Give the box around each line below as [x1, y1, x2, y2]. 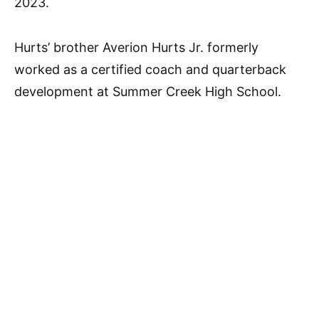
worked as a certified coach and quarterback [14, 61, 286, 77]
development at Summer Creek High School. [14, 83, 281, 99]
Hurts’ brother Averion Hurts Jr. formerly [14, 39, 258, 55]
